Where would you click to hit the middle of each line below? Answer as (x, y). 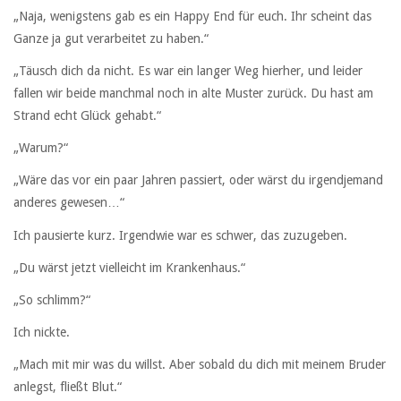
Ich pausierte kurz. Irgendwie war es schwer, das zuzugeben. (180, 235)
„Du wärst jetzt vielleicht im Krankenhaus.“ (129, 267)
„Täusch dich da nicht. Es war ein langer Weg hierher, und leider (188, 71)
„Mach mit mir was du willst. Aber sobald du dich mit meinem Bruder (200, 365)
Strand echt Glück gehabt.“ (87, 115)
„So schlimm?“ (52, 299)
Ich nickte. (42, 333)
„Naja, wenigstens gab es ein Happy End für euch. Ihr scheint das (192, 16)
